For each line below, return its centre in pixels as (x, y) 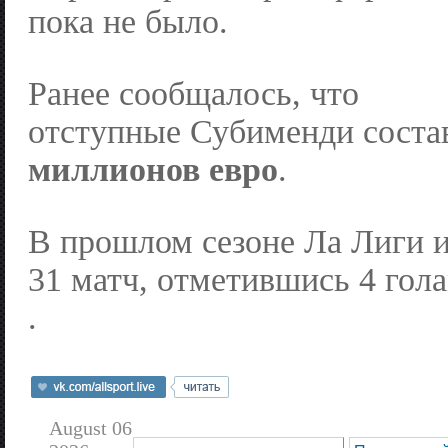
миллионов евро (153, 170)
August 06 (90, 427)
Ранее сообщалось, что (193, 94)
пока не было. (128, 22)
